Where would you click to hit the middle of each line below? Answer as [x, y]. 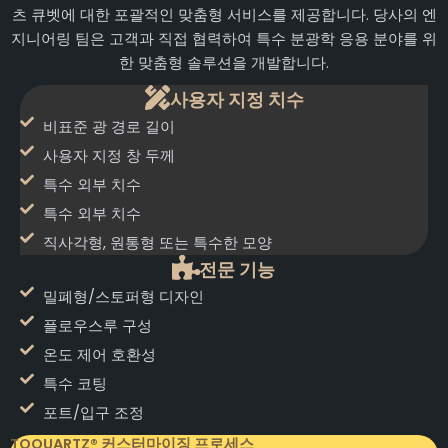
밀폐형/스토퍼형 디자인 [123, 296]
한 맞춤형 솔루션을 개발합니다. [224, 62]
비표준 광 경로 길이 [108, 126]
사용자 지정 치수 [236, 99]
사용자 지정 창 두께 [108, 155]
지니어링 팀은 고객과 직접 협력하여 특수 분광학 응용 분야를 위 [224, 38]
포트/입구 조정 [93, 412]
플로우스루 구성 [97, 325]
